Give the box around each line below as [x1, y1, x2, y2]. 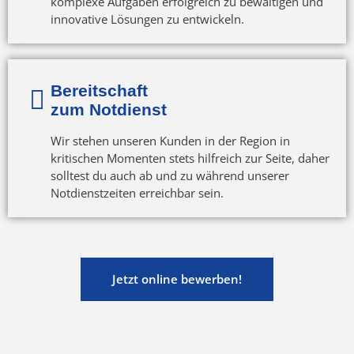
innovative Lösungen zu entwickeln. [50, 10, 244, 27]
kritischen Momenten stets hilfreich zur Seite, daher [50, 149, 330, 166]
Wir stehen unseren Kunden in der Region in [50, 132, 290, 149]
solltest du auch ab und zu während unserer [50, 167, 289, 183]
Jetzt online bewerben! [112, 270, 242, 287]
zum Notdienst [50, 100, 167, 119]
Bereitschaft [50, 81, 148, 100]
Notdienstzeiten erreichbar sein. [50, 184, 224, 201]
